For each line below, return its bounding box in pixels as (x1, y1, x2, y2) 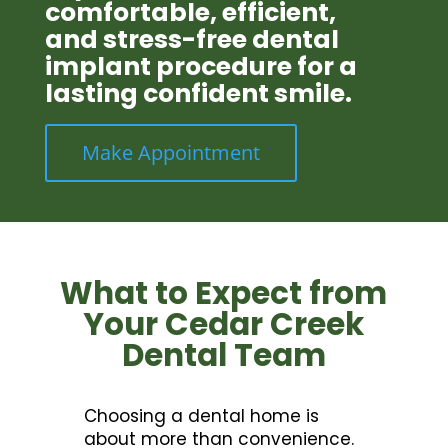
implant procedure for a (44, 49, 357, 85)
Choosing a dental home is (84, 404, 320, 429)
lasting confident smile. (44, 76, 352, 112)
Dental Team (121, 333, 326, 378)
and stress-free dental (44, 22, 339, 58)
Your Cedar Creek (83, 302, 365, 347)
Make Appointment (81, 139, 260, 167)
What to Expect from (60, 271, 388, 316)
